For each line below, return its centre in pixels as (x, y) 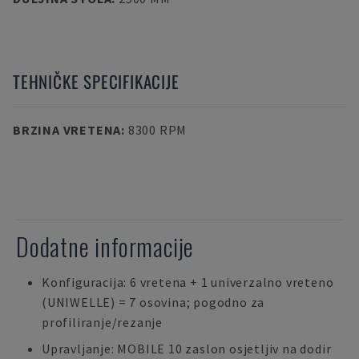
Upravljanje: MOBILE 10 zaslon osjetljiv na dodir (187, 349)
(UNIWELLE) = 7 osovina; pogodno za (153, 302)
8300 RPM (157, 130)
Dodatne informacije (105, 246)
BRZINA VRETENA (67, 130)
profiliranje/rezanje (103, 322)
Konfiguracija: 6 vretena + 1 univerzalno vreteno (188, 282)
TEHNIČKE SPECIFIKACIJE (96, 81)
